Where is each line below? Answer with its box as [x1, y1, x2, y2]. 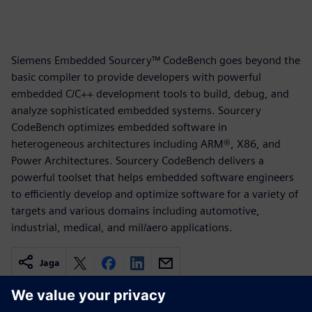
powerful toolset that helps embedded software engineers [11, 171, 294, 184]
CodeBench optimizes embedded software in [11, 120, 227, 134]
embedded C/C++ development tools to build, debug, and [11, 87, 289, 100]
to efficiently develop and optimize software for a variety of [11, 187, 298, 201]
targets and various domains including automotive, [11, 204, 260, 217]
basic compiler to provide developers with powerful [11, 70, 261, 84]
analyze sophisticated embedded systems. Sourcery [11, 104, 261, 117]
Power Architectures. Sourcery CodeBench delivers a [11, 154, 264, 167]
